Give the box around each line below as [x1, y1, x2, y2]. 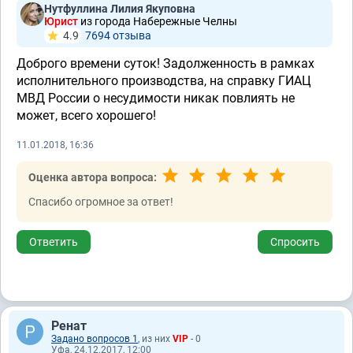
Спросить [270, 236, 320, 248]
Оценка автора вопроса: [28, 171, 157, 184]
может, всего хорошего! [17, 108, 156, 123]
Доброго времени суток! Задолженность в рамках [17, 56, 314, 71]
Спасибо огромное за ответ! [28, 195, 173, 208]
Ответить [29, 236, 78, 248]
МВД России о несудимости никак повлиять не [17, 91, 295, 106]
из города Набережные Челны [80, 15, 237, 28]
